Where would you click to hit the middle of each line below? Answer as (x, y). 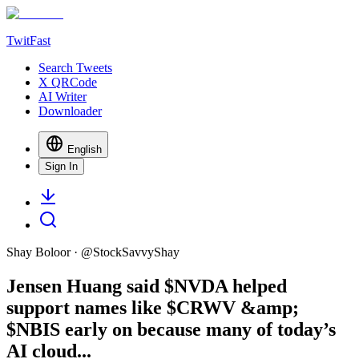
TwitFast (28, 40)
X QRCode (68, 82)
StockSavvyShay (136, 252)
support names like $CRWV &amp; (153, 307)
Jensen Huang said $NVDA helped (147, 286)
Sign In (61, 166)
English (85, 149)
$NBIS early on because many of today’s (171, 329)
